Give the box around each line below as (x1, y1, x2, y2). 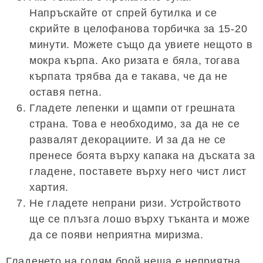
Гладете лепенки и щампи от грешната (29, 102, 236, 114)
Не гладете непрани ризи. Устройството (29, 197, 241, 209)
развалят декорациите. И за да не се (29, 133, 227, 146)
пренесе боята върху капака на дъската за (29, 149, 255, 161)
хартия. (29, 181, 69, 193)
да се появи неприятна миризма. (29, 228, 204, 241)
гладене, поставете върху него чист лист (29, 165, 247, 177)
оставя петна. (29, 86, 102, 98)
